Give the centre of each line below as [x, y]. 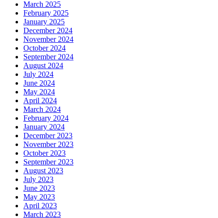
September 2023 [48, 162]
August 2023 [43, 170]
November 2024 [48, 39]
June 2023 [39, 188]
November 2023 [48, 144]
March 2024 [42, 109]
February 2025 [46, 13]
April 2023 [40, 205]
